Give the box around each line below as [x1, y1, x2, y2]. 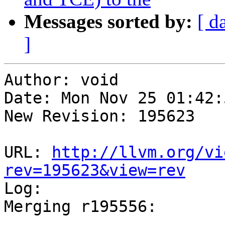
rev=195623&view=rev [4, 161, 185, 180]
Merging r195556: [4, 197, 157, 216]
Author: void [4, 71, 119, 89]
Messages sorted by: [24, 11, 192, 33]
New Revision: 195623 [4, 107, 195, 126]
